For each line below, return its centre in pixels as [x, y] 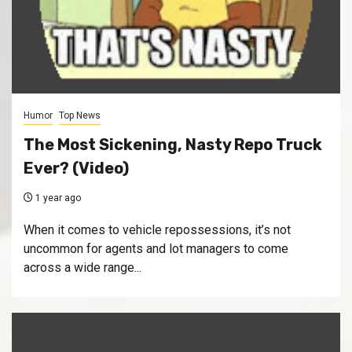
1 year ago [57, 198]
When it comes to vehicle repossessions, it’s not [157, 230]
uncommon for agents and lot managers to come [156, 249]
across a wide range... [82, 268]
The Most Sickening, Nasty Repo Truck [173, 145]
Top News [80, 116]
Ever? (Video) [76, 169]
